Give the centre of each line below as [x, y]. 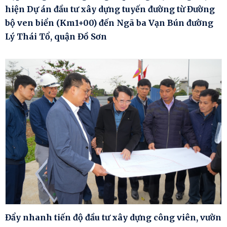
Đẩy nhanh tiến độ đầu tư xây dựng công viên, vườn [113, 217]
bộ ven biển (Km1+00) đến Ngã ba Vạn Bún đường [109, 23]
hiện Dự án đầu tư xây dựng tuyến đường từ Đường [110, 9]
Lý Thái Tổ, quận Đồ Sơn [56, 37]
